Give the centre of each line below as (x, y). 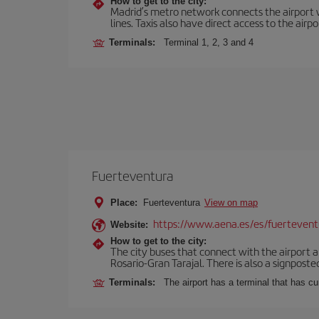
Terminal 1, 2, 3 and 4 (209, 42)
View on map (231, 203)
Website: (129, 225)
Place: (124, 203)
